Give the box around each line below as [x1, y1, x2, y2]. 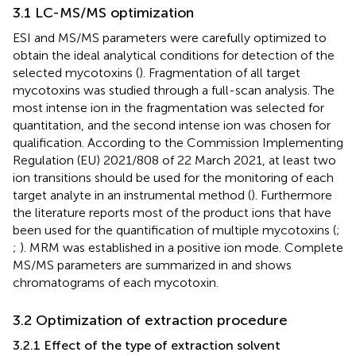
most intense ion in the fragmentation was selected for [13, 99, 324, 115]
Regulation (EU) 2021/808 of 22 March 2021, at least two [13, 152, 336, 168]
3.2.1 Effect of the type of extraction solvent [13, 337, 281, 353]
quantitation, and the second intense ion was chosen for [13, 117, 331, 133]
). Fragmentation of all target [139, 64, 300, 80]
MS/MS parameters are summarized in [13, 257, 231, 273]
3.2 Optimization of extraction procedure [13, 311, 288, 329]
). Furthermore [251, 187, 332, 203]
